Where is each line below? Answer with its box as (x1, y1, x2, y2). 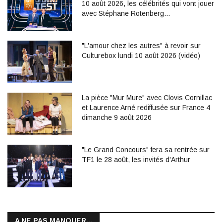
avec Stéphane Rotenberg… (82, 9, 170, 17)
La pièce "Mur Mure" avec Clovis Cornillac (82, 93, 212, 102)
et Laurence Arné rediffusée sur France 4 (82, 103, 210, 111)
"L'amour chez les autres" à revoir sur (82, 41, 201, 50)
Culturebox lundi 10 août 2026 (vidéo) (82, 51, 200, 59)
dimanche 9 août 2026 (82, 113, 152, 121)
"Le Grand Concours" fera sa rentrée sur (82, 145, 210, 154)
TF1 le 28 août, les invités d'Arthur (82, 155, 190, 164)
